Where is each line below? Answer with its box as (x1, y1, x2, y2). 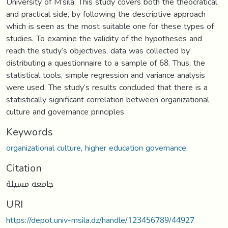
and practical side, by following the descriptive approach (6, 6, 206, 22)
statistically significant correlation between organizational (6, 91, 209, 107)
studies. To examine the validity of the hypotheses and (6, 30, 202, 46)
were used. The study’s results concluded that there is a (6, 79, 208, 95)
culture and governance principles (6, 103, 124, 120)
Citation (6, 158, 42, 178)
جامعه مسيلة (6, 176, 53, 192)
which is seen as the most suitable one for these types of (6, 18, 214, 34)
